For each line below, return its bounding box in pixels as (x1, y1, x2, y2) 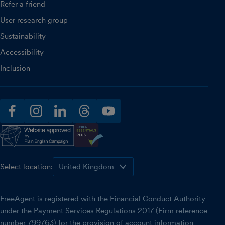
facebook (6, 117, 41, 127)
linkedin (54, 117, 83, 127)
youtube (102, 117, 133, 127)
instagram (30, 117, 67, 127)
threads (78, 117, 106, 127)
